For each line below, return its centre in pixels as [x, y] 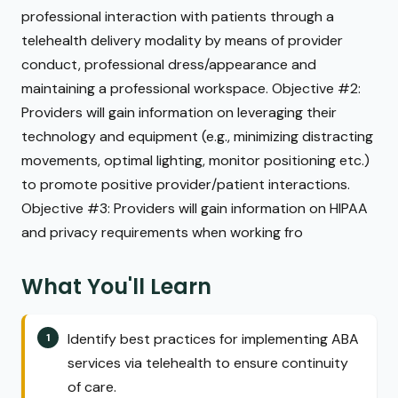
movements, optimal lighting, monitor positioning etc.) [195, 161]
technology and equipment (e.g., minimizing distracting [197, 137]
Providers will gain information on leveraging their [179, 113]
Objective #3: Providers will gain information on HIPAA [195, 209]
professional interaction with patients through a [178, 17]
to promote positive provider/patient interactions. [186, 185]
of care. [92, 386]
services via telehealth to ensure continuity [208, 362]
